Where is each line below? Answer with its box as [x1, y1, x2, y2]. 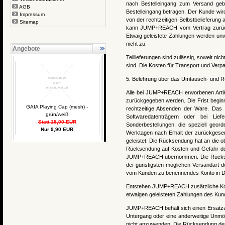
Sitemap [19, 19, 39, 25]
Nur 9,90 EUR [41, 127, 73, 132]
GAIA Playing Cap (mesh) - [26, 104, 88, 109]
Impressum [19, 12, 45, 17]
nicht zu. [126, 41, 147, 47]
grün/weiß [46, 111, 68, 117]
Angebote [12, 45, 40, 52]
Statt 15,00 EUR [38, 119, 76, 125]
